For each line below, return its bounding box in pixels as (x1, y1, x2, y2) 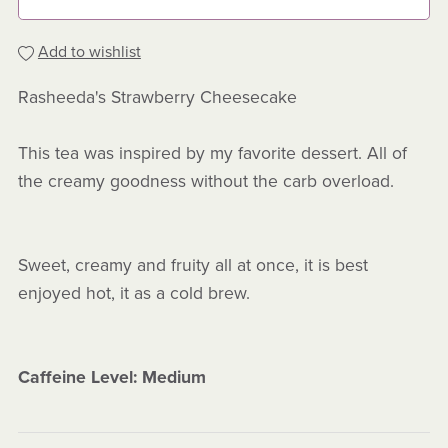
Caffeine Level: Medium (17, 367, 206, 389)
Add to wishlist (37, 42, 141, 63)
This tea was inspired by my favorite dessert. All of (17, 143, 407, 165)
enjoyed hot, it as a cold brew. (17, 283, 250, 305)
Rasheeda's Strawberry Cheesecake (17, 87, 302, 109)
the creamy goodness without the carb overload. (17, 171, 399, 193)
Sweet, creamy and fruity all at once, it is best (17, 255, 368, 277)
